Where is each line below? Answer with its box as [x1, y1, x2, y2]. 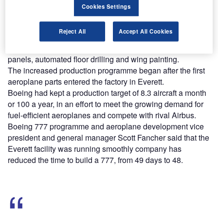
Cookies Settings [82, 2, 131, 10]
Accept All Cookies [119, 27, 173, 35]
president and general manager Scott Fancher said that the [8, 131, 209, 143]
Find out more [25, 3, 75, 15]
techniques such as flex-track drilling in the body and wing [8, 42, 206, 54]
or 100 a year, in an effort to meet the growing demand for [8, 98, 203, 109]
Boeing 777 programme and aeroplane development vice [8, 120, 204, 132]
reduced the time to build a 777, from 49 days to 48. [8, 154, 183, 165]
